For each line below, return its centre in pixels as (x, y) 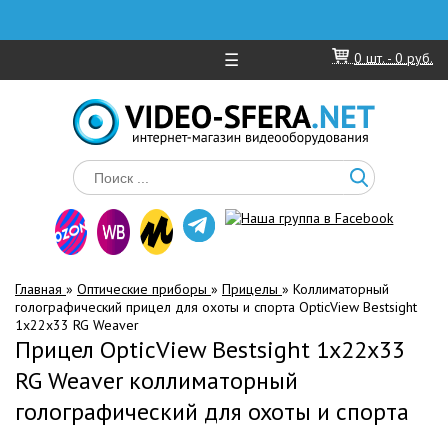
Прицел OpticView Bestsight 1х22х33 (210, 349)
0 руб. (414, 58)
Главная (40, 289)
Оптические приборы (144, 289)
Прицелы (252, 289)
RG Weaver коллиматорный (156, 380)
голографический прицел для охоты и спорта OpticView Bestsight (216, 307)
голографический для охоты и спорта (212, 411)
